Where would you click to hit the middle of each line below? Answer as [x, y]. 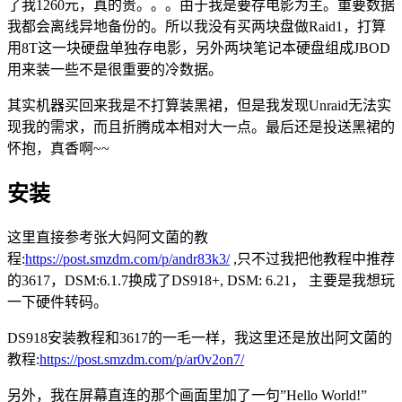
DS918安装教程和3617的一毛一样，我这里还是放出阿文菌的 [200, 337]
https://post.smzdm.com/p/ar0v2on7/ [142, 359]
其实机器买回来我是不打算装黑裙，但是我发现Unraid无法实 [199, 105]
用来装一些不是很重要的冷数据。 [115, 69]
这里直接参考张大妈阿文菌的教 [108, 237]
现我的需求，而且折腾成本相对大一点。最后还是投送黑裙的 [201, 127]
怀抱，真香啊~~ [58, 148]
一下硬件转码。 [57, 301]
